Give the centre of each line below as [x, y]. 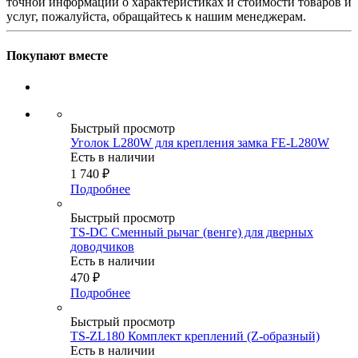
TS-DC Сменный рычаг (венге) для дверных [192, 233]
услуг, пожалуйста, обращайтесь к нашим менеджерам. [156, 16]
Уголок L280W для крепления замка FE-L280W [200, 143]
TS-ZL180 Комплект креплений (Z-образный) [195, 336]
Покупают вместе [57, 56]
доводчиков [102, 247]
